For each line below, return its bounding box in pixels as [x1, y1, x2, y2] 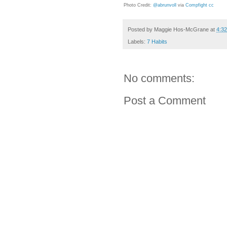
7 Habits [147, 38, 167, 45]
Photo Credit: [124, 3, 153, 8]
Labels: [128, 38, 147, 45]
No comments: [124, 71, 195, 85]
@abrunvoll [153, 3, 176, 8]
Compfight [185, 3, 207, 8]
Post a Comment [124, 94, 206, 107]
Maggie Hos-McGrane [154, 26, 209, 32]
